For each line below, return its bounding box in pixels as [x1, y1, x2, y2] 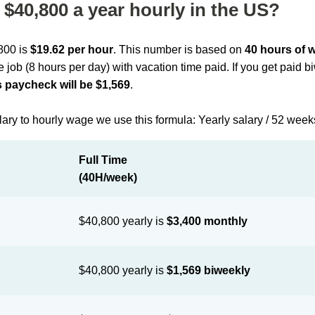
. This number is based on [113, 44, 245, 56]
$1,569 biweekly [167, 264, 251, 276]
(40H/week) [79, 172, 138, 184]
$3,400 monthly [167, 215, 248, 227]
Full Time [79, 154, 128, 166]
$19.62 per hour [30, 44, 114, 56]
